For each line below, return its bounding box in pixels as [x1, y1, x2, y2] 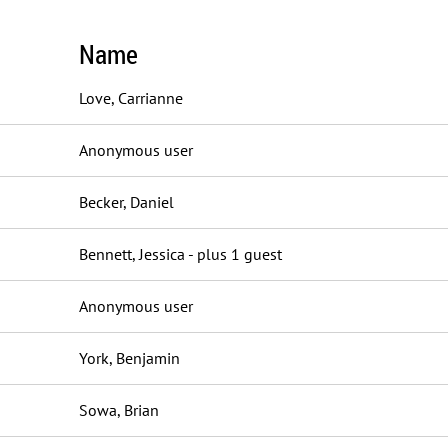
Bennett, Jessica [79, 244, 185, 264]
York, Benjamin [79, 348, 180, 368]
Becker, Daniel [79, 192, 174, 212]
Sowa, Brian [79, 400, 159, 420]
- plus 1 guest [188, 244, 282, 264]
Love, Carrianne [79, 88, 183, 108]
